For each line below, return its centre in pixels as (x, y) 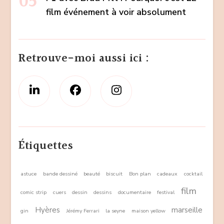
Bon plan (140, 173)
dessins (103, 192)
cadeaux (167, 173)
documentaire (134, 192)
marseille (187, 210)
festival (166, 192)
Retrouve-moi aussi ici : (84, 58)
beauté (92, 173)
